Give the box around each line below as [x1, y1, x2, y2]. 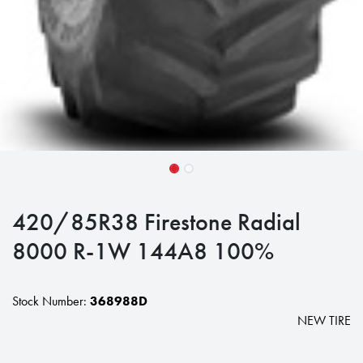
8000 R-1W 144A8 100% [12, 234, 274, 267]
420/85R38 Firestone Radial [12, 205, 301, 237]
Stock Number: [12, 292, 90, 310]
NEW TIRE [297, 311, 351, 329]
